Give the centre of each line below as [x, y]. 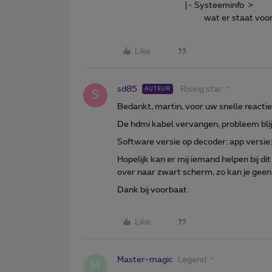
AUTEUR [158, 89]
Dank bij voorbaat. [153, 190]
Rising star [201, 89]
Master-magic [145, 260]
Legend [192, 260]
